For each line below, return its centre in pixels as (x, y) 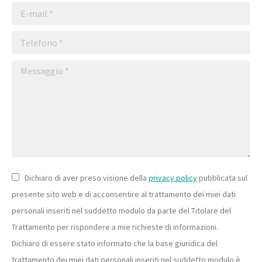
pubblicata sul (222, 178)
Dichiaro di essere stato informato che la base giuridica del (115, 243)
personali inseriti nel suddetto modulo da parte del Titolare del (121, 211)
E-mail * (29, 10)
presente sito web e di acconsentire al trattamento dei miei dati (124, 194)
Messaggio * (39, 68)
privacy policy (173, 178)
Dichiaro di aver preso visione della (87, 178)
